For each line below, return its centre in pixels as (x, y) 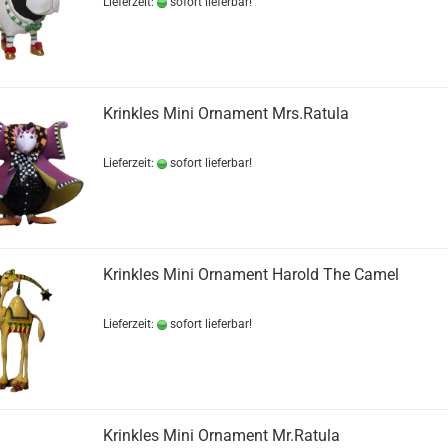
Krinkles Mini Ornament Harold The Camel (250, 274)
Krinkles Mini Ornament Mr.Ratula (221, 435)
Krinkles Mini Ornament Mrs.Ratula (225, 113)
